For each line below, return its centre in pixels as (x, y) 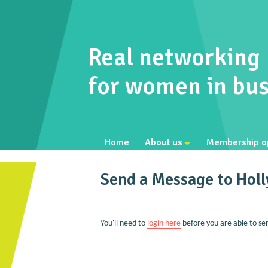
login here (164, 223)
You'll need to (124, 223)
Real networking (174, 57)
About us (164, 142)
